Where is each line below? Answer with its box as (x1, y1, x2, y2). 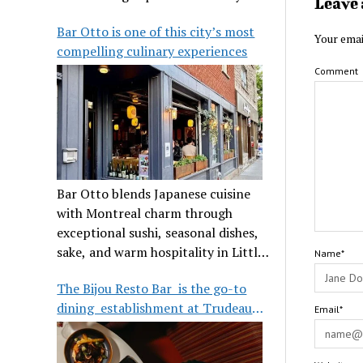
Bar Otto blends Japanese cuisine (57, 184, 251, 203)
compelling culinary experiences (57, 41, 248, 60)
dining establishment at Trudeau (57, 298, 253, 317)
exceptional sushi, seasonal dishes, (57, 223, 259, 241)
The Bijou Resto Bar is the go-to (57, 279, 247, 297)
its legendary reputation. (57, 5, 204, 23)
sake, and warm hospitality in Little (57, 242, 265, 261)
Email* (314, 303, 343, 315)
